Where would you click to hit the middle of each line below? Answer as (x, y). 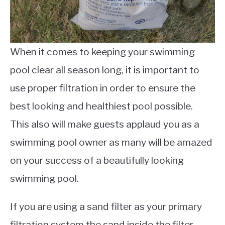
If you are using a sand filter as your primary (106, 206)
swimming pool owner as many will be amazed (111, 142)
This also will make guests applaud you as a (105, 124)
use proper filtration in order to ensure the (103, 88)
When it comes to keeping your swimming (102, 52)
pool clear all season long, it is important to (105, 70)
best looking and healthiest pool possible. (102, 106)
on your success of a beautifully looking (97, 160)
